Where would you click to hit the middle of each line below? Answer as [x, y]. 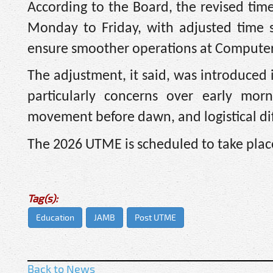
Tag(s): [43, 198]
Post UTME [155, 217]
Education [55, 217]
